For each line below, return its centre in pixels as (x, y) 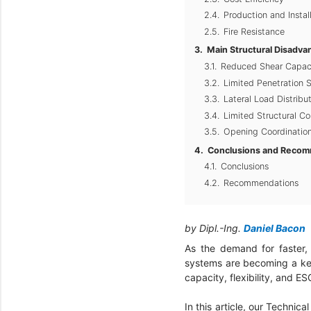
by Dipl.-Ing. (214, 228)
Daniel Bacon (275, 228)
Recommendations (261, 183)
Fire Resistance (254, 31)
